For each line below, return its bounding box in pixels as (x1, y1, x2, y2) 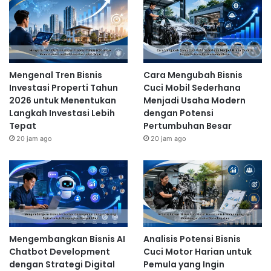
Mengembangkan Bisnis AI (9, 233, 125, 246)
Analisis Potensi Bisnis (143, 233, 241, 246)
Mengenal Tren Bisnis (9, 68, 102, 81)
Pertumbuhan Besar (143, 119, 232, 132)
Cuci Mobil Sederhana (143, 81, 241, 94)
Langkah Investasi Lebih (9, 106, 115, 119)
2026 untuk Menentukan (9, 94, 116, 106)
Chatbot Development (9, 246, 110, 258)
